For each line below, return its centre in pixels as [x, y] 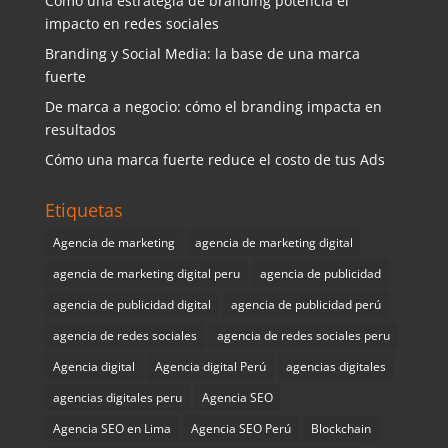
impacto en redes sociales [131, 24]
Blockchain [340, 429]
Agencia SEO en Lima [111, 429]
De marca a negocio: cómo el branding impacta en [213, 107]
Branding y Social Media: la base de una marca [202, 54]
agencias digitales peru [117, 398]
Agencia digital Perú [210, 367]
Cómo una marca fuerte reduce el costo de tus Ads [214, 160]
